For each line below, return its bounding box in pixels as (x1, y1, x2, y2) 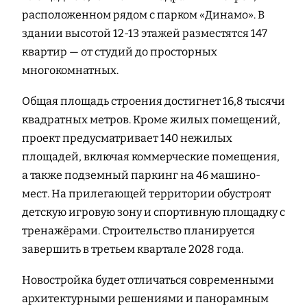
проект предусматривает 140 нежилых (22, 131, 232, 145)
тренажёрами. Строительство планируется (22, 223, 255, 237)
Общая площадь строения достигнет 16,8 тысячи (22, 94, 285, 108)
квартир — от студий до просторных (22, 45, 217, 58)
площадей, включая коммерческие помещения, (22, 149, 280, 163)
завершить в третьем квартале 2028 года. (22, 242, 243, 256)
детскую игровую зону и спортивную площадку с (22, 205, 285, 219)
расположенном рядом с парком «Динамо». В (22, 8, 265, 21)
